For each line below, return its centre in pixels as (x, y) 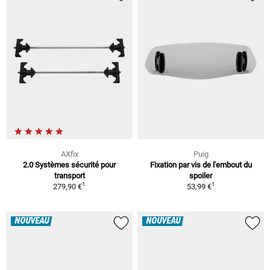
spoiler (201, 176)
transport (69, 176)
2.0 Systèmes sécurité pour (69, 165)
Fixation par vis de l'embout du (201, 165)
